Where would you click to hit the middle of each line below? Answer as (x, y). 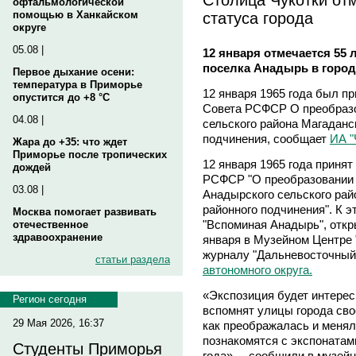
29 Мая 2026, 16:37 (58, 323)
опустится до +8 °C (61, 97)
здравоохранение (58, 237)
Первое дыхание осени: (74, 72)
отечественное (50, 224)
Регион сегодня (50, 299)
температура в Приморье (77, 85)
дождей (32, 167)
